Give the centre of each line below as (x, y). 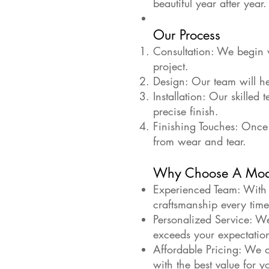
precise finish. (186, 111)
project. (171, 66)
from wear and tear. (200, 141)
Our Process (187, 35)
